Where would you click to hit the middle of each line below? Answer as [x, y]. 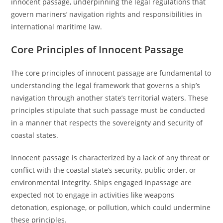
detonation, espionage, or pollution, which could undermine [111, 207]
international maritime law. [57, 27]
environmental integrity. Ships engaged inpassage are [102, 182]
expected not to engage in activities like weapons [93, 195]
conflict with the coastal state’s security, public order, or [104, 170]
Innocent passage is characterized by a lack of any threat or [111, 158]
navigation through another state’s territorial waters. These [110, 98]
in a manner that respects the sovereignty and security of [107, 123]
